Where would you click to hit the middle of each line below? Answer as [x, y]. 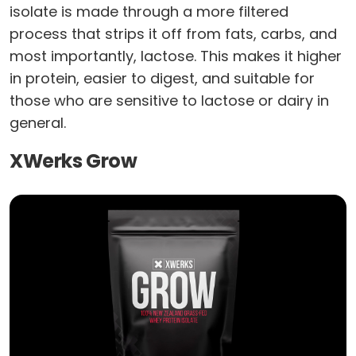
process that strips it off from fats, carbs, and [173, 34]
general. [38, 123]
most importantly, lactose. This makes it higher [176, 56]
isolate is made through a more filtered [149, 12]
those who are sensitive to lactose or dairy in [169, 101]
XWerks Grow [74, 161]
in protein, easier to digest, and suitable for [162, 79]
